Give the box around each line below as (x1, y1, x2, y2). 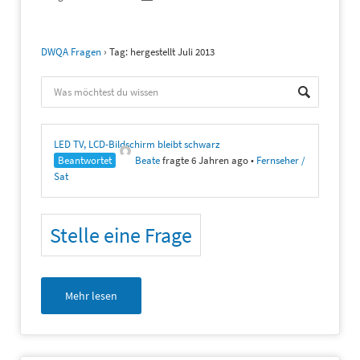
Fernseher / (256, 153, 305, 167)
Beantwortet (58, 153, 112, 167)
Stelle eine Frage (50, 221, 192, 248)
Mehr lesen (65, 288, 117, 303)
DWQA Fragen (41, 44, 101, 59)
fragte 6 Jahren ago (160, 153, 248, 167)
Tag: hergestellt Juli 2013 (109, 44, 215, 59)
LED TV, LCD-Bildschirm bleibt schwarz (54, 137, 220, 151)
